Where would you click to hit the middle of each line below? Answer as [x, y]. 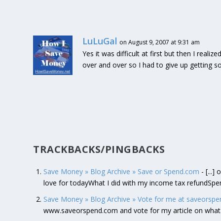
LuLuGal [100, 41]
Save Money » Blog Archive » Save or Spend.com [122, 171]
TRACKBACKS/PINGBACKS [99, 149]
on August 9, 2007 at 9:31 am [160, 42]
